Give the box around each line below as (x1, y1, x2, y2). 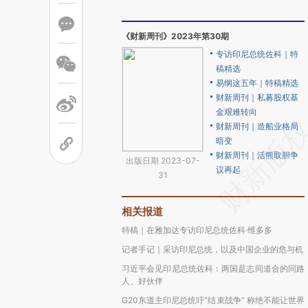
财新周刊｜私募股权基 (216, 92, 298, 102)
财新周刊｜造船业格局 (216, 121, 298, 131)
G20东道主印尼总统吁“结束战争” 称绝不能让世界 (122, 295, 305, 305)
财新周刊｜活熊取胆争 (216, 150, 298, 160)
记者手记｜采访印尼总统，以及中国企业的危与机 (122, 244, 303, 254)
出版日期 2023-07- (125, 155, 200, 166)
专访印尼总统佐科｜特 (216, 49, 298, 59)
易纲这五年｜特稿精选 (216, 78, 298, 88)
